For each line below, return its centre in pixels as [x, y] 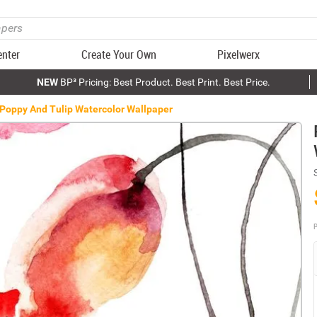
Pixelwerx [239, 54]
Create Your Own [119, 54]
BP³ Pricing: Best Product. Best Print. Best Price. [164, 82]
